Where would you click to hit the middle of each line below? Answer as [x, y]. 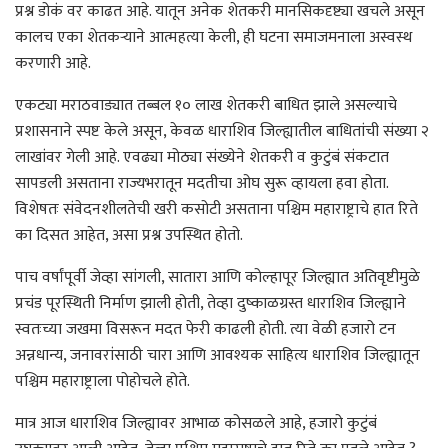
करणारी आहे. [53, 63]
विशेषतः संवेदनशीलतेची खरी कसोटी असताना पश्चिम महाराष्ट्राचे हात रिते [216, 209]
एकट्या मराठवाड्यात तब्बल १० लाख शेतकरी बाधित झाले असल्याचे [206, 105]
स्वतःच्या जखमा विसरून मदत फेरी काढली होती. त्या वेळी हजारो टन [205, 329]
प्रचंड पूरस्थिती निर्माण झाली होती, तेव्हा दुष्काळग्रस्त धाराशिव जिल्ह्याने [210, 303]
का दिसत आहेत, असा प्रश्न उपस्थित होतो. [129, 235]
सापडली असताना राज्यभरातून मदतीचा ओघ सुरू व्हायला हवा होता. [201, 183]
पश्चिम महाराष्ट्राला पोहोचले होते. [102, 381]
